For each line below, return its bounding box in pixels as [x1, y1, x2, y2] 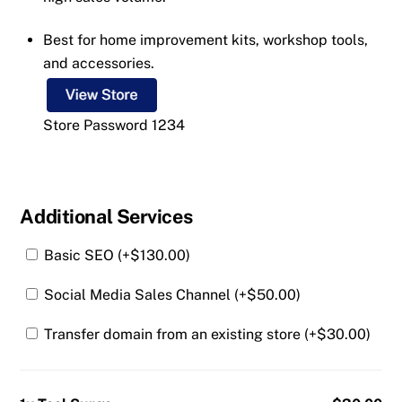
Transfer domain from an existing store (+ [40, 326, 318, 344]
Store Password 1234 [43, 117, 185, 135]
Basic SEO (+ [40, 247, 131, 265]
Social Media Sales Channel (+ [40, 286, 248, 304]
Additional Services [20, 204, 193, 228]
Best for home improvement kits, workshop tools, [43, 31, 368, 49]
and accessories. [43, 55, 154, 73]
